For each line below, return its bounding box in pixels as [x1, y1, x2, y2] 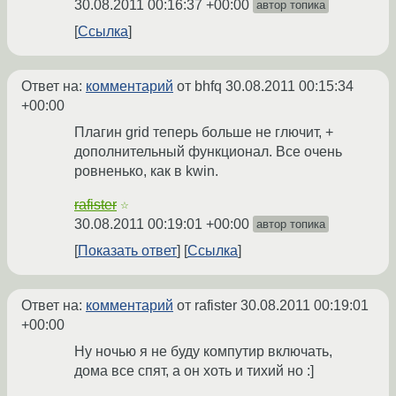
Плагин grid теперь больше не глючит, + [74, 125, 333, 141]
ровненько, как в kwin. [74, 164, 218, 179]
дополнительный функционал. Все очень [74, 144, 342, 160]
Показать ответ [78, 243, 177, 259]
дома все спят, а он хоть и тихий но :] [74, 363, 314, 379]
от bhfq [173, 79, 225, 95]
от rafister [173, 298, 240, 314]
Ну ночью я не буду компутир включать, [74, 344, 332, 360]
